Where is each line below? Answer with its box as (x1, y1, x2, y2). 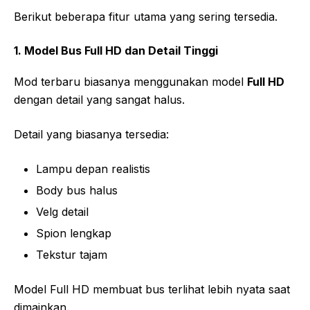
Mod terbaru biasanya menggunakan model (14, 75, 247, 89)
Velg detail (36, 205, 89, 219)
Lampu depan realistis (36, 162, 150, 176)
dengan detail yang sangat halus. (14, 93, 185, 107)
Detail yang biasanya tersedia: (14, 127, 169, 142)
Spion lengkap (36, 226, 111, 241)
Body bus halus (36, 183, 118, 198)
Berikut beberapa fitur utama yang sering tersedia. (14, 10, 277, 24)
